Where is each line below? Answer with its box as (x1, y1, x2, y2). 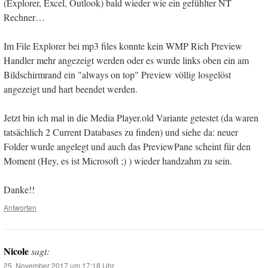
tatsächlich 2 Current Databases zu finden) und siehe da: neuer (4, 126, 238, 139)
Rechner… (4, 11, 45, 24)
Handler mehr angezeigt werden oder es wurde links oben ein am (4, 54, 249, 67)
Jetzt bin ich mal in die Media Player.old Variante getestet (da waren (4, 111, 258, 124)
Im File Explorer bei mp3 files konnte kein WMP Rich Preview (4, 39, 242, 53)
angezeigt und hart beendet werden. (4, 83, 138, 96)
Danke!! (4, 183, 35, 196)
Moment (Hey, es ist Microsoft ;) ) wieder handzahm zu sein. (4, 154, 232, 167)
